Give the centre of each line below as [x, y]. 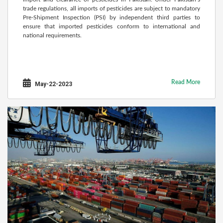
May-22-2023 [53, 84]
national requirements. [52, 35]
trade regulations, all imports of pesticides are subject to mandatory [111, 8]
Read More [186, 82]
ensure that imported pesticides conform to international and [111, 26]
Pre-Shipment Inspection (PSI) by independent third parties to [111, 17]
